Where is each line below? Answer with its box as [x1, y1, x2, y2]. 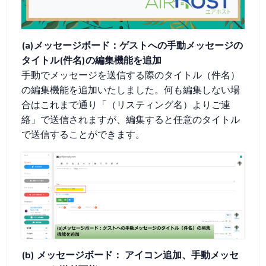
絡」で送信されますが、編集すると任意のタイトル [21, 113, 240, 126]
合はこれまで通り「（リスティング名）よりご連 [21, 99, 230, 112]
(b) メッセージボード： [21, 248, 122, 262]
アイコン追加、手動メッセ [125, 248, 239, 262]
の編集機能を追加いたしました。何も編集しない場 [21, 84, 240, 97]
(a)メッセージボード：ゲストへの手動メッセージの [21, 39, 243, 52]
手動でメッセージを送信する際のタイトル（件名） [21, 69, 240, 82]
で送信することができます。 [21, 128, 152, 141]
